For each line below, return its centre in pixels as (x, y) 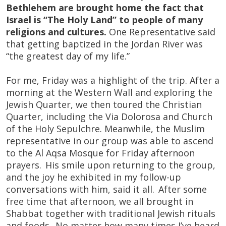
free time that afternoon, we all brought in (100, 201)
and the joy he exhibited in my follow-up (94, 177)
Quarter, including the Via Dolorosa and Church (109, 117)
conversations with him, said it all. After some (106, 189)
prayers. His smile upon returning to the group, (111, 165)
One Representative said (161, 32)
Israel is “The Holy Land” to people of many (104, 20)
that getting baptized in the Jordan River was (104, 44)
